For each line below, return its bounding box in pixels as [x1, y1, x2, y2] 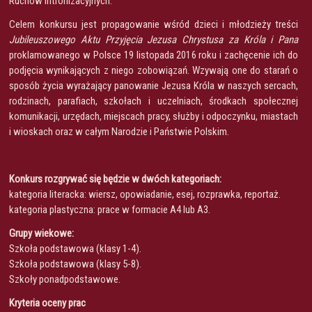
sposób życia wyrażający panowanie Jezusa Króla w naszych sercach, [9, 79, 298, 92]
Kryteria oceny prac [9, 296, 86, 309]
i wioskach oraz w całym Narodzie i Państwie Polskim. [9, 125, 229, 138]
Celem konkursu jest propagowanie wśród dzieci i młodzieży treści [9, 17, 298, 31]
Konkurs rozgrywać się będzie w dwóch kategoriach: [9, 172, 221, 185]
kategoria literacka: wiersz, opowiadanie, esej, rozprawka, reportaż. [9, 187, 281, 201]
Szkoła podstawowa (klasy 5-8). [9, 257, 141, 270]
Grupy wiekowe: [9, 226, 74, 240]
